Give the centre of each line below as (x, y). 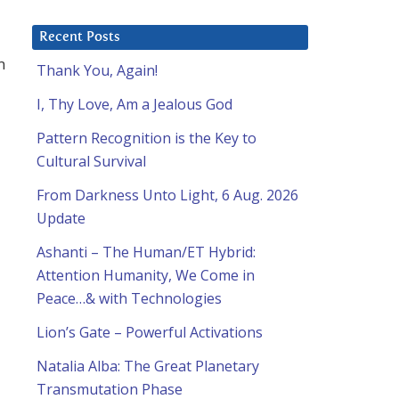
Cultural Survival (91, 162)
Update (61, 219)
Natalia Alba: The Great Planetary (148, 366)
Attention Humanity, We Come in (146, 276)
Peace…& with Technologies (129, 299)
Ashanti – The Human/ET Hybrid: (146, 252)
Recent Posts (80, 37)
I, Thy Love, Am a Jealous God (134, 105)
